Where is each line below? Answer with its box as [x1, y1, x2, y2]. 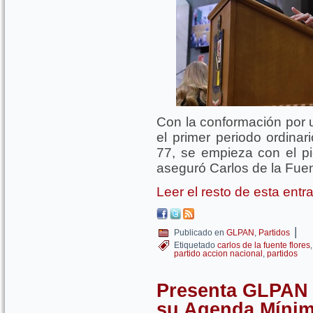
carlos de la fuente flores [217, 240, 310, 250]
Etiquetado [174, 240, 215, 250]
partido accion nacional [174, 249, 263, 259]
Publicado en [174, 228, 224, 238]
